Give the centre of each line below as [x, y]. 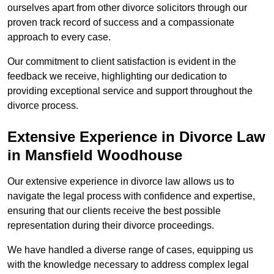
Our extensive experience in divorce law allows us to [121, 182]
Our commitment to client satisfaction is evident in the [122, 62]
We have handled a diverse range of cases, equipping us [130, 250]
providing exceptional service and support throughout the [130, 91]
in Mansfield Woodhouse [95, 155]
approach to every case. [59, 37]
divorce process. [43, 106]
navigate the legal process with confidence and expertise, [131, 196]
